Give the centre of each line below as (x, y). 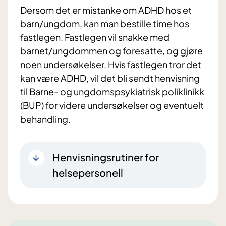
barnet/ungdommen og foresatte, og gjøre (111, 51)
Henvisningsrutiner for (106, 157)
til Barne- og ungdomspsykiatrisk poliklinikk (112, 92)
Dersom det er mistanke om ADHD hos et (106, 10)
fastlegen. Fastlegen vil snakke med (95, 37)
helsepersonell (88, 173)
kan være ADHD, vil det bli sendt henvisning (110, 78)
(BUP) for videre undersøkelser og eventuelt (112, 105)
